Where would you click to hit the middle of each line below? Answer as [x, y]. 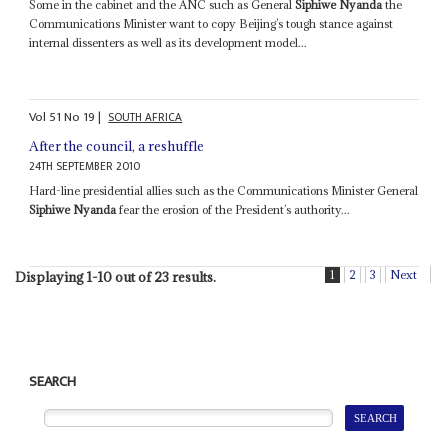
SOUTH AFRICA [145, 118]
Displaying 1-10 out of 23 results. [115, 277]
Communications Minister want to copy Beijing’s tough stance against [211, 23]
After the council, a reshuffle [117, 146]
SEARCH [53, 382]
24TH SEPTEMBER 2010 [85, 167]
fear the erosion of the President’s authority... [233, 210]
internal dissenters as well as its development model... [168, 42]
